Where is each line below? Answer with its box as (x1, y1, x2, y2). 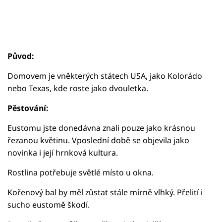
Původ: (7, 50, 34, 61)
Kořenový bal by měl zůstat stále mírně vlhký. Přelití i (7, 186, 203, 198)
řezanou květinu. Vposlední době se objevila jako (7, 134, 189, 146)
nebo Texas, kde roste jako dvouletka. (7, 82, 148, 94)
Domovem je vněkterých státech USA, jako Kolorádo (7, 70, 202, 81)
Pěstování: (7, 102, 49, 113)
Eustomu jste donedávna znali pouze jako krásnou (7, 122, 195, 133)
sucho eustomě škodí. (7, 199, 90, 210)
